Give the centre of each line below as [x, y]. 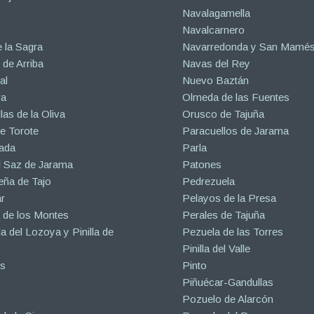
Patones [202, 164]
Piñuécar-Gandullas [228, 282]
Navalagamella [217, 13]
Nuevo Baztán [216, 80]
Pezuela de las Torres [233, 231]
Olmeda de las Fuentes [236, 97]
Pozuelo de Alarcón [228, 299]
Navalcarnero [214, 29]
